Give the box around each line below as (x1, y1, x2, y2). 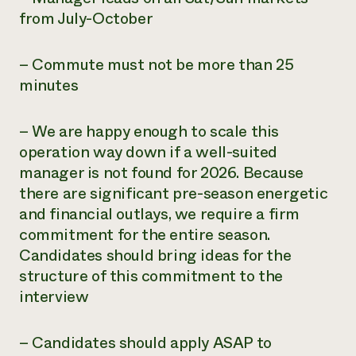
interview (19, 285, 89, 308)
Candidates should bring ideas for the (19, 244, 292, 267)
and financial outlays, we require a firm (19, 203, 300, 226)
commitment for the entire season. (19, 223, 270, 246)
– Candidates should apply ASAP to (19, 331, 272, 354)
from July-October (19, 7, 153, 30)
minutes (19, 74, 79, 97)
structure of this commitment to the (19, 265, 284, 288)
